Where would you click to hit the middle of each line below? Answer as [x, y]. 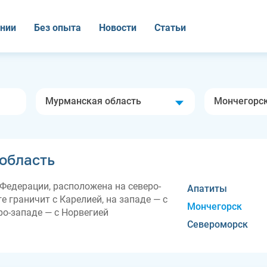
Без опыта [58, 28]
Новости [118, 28]
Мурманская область [94, 101]
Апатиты [207, 189]
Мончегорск [214, 207]
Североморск [217, 224]
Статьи [170, 28]
